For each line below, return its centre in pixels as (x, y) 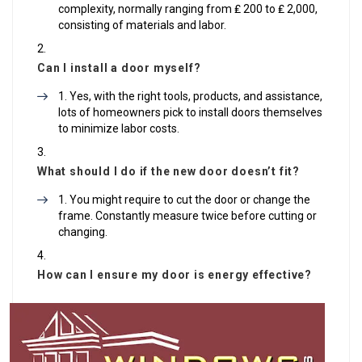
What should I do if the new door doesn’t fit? (168, 171)
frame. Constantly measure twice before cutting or (187, 215)
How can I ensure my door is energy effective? (175, 274)
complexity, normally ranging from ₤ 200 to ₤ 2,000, (188, 8)
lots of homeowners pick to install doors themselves (190, 112)
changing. (83, 232)
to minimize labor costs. (119, 128)
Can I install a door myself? (119, 67)
